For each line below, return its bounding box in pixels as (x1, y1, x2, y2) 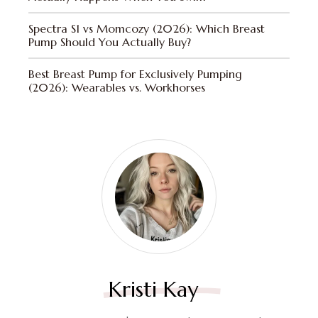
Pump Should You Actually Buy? (28, 35, 191, 49)
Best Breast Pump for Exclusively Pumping (28, 67, 242, 81)
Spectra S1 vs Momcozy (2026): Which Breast (28, 21, 265, 35)
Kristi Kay (109, 276, 198, 302)
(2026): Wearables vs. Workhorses (28, 80, 205, 94)
